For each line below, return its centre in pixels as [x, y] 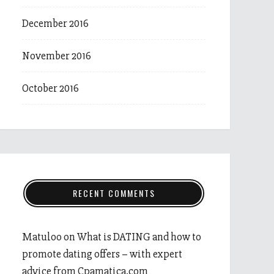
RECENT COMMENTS [114, 193]
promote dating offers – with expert [102, 254]
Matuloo [42, 237]
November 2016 [57, 56]
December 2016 [55, 23]
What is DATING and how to [139, 237]
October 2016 [50, 88]
